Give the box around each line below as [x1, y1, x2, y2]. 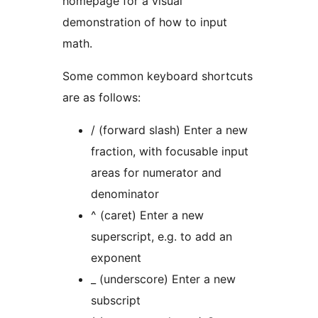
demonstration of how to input [62, 15, 227, 30]
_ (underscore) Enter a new [91, 272, 172, 287]
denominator [91, 187, 159, 202]
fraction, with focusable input [91, 144, 248, 159]
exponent [91, 251, 141, 265]
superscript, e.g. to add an [91, 229, 232, 244]
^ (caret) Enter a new [91, 208, 140, 223]
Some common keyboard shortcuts [62, 69, 253, 84]
